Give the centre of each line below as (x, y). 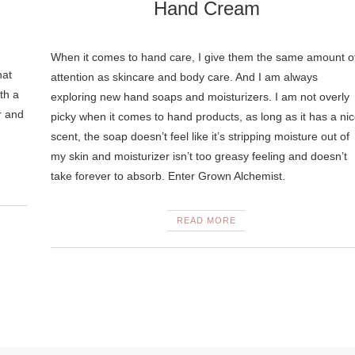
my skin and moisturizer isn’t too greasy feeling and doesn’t (198, 156)
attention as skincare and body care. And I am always (184, 77)
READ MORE (207, 220)
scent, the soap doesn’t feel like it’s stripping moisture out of (200, 136)
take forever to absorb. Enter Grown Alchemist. (168, 176)
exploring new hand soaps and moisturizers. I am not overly (200, 97)
